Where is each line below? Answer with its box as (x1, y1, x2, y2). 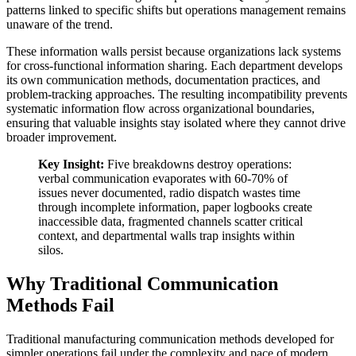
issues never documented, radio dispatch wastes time (38, 186, 300, 200)
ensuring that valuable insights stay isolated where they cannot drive (6, 116, 346, 130)
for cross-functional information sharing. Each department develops (6, 59, 342, 73)
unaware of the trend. (6, 17, 113, 32)
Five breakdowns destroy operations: (104, 157, 292, 172)
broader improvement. (6, 130, 117, 145)
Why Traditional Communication (6, 273, 278, 295)
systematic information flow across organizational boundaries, (6, 102, 315, 116)
